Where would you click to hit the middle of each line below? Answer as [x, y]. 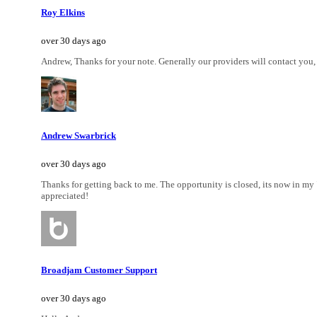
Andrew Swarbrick [79, 135]
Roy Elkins [63, 12]
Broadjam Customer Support [99, 270]
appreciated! [65, 196]
